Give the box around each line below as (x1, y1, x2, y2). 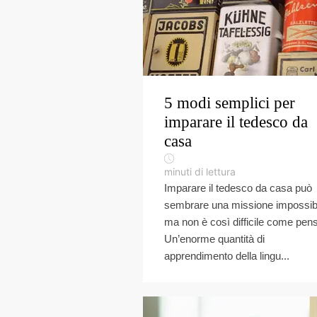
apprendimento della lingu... (164, 250, 289, 262)
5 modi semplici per (164, 94, 295, 112)
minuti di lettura (164, 166, 236, 178)
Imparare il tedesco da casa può (164, 182, 312, 194)
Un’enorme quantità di (164, 233, 265, 245)
